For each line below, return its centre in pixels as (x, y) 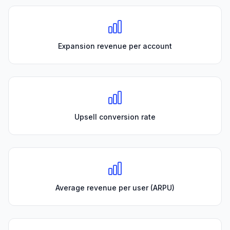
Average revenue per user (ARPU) (115, 187)
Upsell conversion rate (115, 117)
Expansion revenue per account (115, 46)
